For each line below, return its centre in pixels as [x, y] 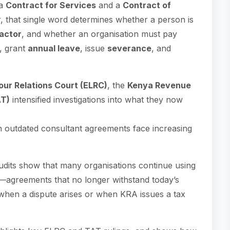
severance [129, 48]
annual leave [54, 48]
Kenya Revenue [159, 85]
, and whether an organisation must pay [99, 34]
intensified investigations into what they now [96, 100]
